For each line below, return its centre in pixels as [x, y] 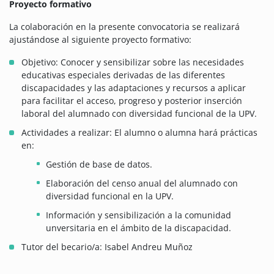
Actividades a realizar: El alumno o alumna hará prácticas [139, 133]
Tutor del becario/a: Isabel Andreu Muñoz [107, 247]
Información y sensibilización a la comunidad [139, 215]
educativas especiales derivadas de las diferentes [123, 75]
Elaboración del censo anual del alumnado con [142, 183]
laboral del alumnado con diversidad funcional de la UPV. [140, 114]
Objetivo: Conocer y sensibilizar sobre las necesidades [133, 62]
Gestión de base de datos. [99, 165]
